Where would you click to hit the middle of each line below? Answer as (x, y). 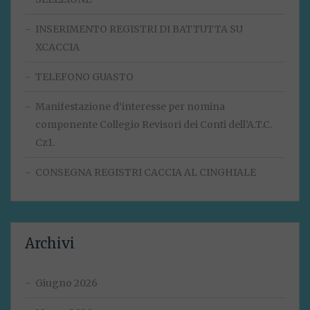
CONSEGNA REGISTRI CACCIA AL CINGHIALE (146, 173)
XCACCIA (57, 47)
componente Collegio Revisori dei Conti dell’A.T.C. (154, 125)
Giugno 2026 (66, 283)
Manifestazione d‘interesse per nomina (130, 107)
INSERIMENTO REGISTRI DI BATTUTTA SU (139, 29)
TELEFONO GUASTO (84, 77)
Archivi (50, 244)
